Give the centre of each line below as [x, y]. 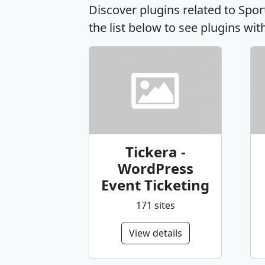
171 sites [155, 205]
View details [155, 233]
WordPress [155, 168]
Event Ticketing [155, 185]
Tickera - [155, 151]
